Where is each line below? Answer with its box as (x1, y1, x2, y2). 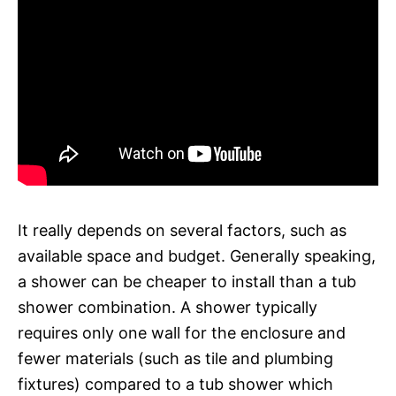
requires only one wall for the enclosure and (18, 323, 346, 342)
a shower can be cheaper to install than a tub (18, 271, 356, 291)
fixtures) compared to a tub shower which (18, 374, 333, 393)
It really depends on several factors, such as (18, 220, 346, 240)
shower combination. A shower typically (18, 297, 317, 316)
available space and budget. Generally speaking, (18, 246, 376, 265)
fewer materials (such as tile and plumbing (18, 348, 333, 368)
